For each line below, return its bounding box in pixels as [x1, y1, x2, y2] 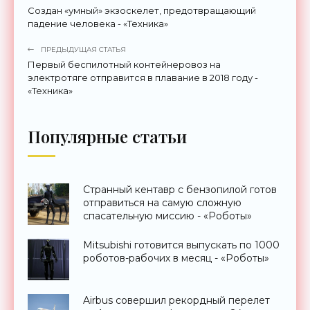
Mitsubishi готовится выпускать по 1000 [83, 238, 280, 251]
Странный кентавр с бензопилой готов [83, 183, 277, 196]
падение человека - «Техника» [28, 17, 168, 29]
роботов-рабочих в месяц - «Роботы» [83, 251, 269, 264]
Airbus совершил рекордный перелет [83, 293, 270, 307]
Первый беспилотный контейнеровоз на [28, 58, 221, 70]
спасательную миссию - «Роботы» [83, 209, 252, 222]
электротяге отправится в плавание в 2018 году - [28, 71, 258, 83]
